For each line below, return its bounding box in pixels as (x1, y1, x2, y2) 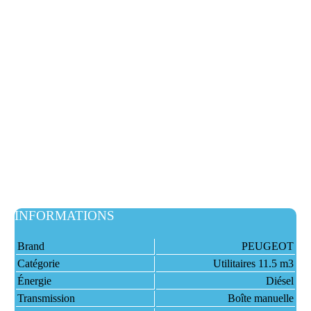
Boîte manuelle (227, 292, 294, 304)
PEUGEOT (241, 240, 294, 252)
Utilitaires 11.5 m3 (212, 258, 294, 269)
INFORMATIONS (14, 208, 115, 223)
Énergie (17, 275, 51, 287)
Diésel (265, 275, 294, 287)
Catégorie (17, 258, 60, 269)
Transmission (17, 292, 75, 304)
